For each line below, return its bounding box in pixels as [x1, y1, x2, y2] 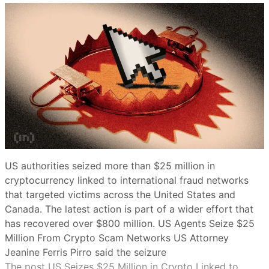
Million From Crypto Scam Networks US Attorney [5, 232, 229, 244]
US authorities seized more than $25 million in [5, 160, 215, 172]
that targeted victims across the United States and [5, 189, 235, 201]
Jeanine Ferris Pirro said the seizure [5, 246, 166, 259]
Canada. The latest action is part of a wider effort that [5, 203, 253, 216]
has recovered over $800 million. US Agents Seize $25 [5, 217, 255, 230]
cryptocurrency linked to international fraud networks [5, 174, 249, 187]
